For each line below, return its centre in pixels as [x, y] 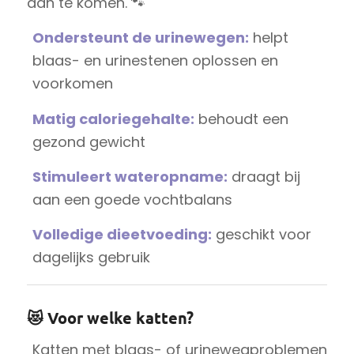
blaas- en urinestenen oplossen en [155, 61]
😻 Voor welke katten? [110, 318]
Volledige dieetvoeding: [122, 235]
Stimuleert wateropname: [130, 176]
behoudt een [241, 119]
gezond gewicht [88, 141]
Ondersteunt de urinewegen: [140, 38]
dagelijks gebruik [91, 258]
